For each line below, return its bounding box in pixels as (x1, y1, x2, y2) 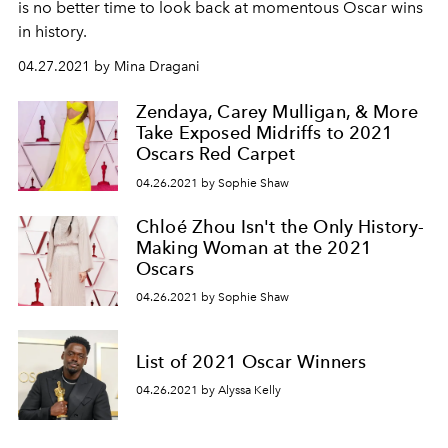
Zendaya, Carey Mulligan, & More (136, 101, 418, 122)
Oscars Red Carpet (136, 143, 295, 164)
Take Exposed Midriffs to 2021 (136, 122, 394, 143)
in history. (18, 22, 87, 41)
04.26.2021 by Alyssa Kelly (136, 383, 281, 398)
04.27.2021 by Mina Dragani (18, 58, 200, 75)
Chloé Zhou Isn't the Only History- (136, 215, 425, 237)
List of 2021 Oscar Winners (136, 350, 367, 372)
